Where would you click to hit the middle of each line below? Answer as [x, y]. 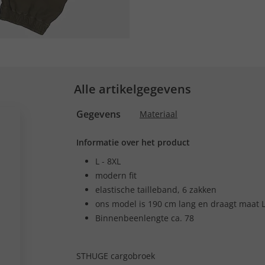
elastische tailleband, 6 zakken [156, 190]
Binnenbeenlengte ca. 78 [145, 218]
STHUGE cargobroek [116, 256]
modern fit [116, 175]
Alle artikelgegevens [132, 89]
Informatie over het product [133, 142]
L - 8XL [108, 161]
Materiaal [159, 114]
